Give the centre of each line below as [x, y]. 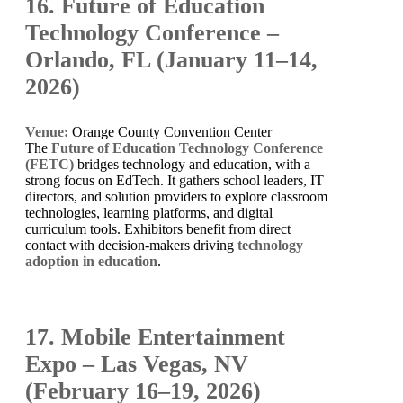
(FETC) [49, 164]
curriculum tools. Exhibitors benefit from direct [158, 228]
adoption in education [91, 261]
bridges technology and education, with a [192, 164]
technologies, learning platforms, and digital [149, 212]
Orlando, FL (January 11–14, [171, 59]
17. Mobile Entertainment [155, 336]
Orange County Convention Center [170, 131]
